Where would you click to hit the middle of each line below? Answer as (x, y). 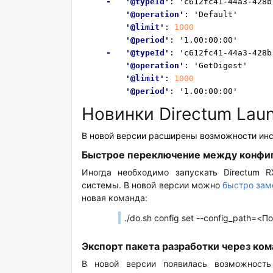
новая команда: (115, 197)
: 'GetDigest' (216, 65)
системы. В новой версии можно (152, 185)
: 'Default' (211, 14)
